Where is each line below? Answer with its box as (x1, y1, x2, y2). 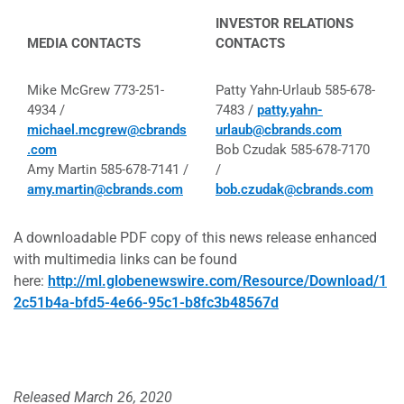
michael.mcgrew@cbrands (27, 122, 187, 138)
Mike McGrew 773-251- (27, 82, 164, 98)
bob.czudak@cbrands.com (216, 181, 373, 197)
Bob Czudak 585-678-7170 (216, 142, 370, 158)
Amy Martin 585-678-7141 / (27, 161, 188, 178)
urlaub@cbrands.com (216, 122, 342, 138)
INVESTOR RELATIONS (216, 15, 353, 32)
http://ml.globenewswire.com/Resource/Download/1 (48, 272, 387, 289)
